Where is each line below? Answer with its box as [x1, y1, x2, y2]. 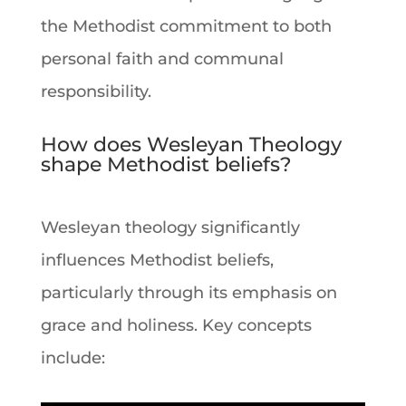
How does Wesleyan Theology [40, 131, 342, 157]
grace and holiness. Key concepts [40, 314, 312, 335]
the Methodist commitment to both [40, 15, 332, 36]
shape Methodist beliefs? [40, 151, 292, 177]
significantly [196, 217, 300, 237]
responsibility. [40, 81, 151, 101]
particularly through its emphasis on [40, 282, 337, 303]
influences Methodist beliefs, [40, 249, 274, 270]
